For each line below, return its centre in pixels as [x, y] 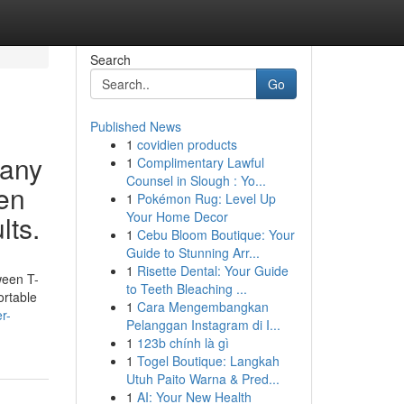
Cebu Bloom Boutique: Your [216, 234]
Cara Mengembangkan [202, 307]
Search [110, 60]
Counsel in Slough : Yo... [196, 180]
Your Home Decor [177, 216]
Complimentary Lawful [200, 162]
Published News [135, 126]
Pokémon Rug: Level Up [206, 198]
